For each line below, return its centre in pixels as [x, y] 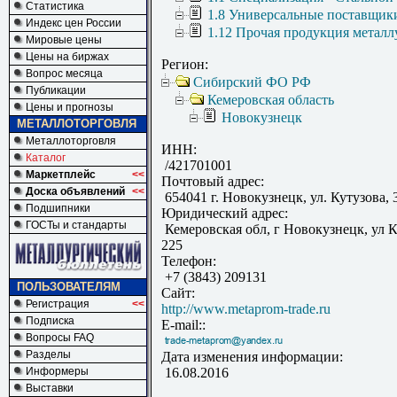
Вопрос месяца [64, 74]
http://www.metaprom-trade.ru [246, 309]
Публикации [56, 90]
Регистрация [58, 304]
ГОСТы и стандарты [76, 225]
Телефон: [189, 261]
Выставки [50, 388]
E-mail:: [183, 325]
